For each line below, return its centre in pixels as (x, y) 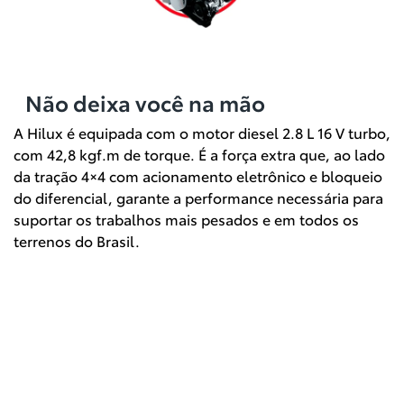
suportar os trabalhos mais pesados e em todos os (186, 218)
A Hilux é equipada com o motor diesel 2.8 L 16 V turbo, (202, 132)
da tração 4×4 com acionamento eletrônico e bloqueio (198, 175)
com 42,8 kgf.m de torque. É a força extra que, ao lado (199, 153)
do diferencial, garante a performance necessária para (198, 197)
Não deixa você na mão (145, 101)
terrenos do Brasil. (77, 240)
